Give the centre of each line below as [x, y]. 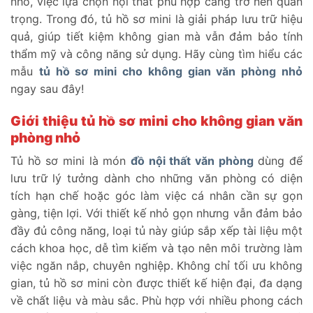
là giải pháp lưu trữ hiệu [237, 19]
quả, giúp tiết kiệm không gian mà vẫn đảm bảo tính [156, 36]
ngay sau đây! [47, 88]
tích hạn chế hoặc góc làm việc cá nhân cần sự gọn [156, 196]
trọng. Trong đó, [56, 19]
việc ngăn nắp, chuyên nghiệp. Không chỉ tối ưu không [156, 266]
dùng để [278, 161]
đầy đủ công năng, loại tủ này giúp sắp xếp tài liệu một [156, 231]
